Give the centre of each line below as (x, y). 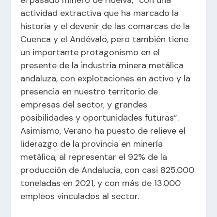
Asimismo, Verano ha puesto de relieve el (103, 131)
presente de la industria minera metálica (102, 66)
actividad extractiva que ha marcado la (100, 13)
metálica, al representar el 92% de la (94, 157)
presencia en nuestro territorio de (89, 92)
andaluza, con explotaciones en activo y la (106, 79)
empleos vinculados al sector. (80, 196)
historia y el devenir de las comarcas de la (105, 26)
